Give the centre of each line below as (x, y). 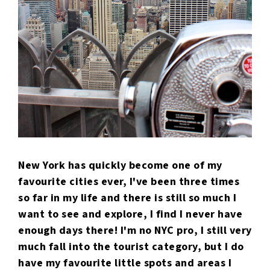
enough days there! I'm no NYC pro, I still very (135, 231)
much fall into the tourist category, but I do (131, 247)
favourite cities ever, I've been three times (129, 182)
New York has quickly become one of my (120, 166)
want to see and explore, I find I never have (130, 215)
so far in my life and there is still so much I (127, 198)
